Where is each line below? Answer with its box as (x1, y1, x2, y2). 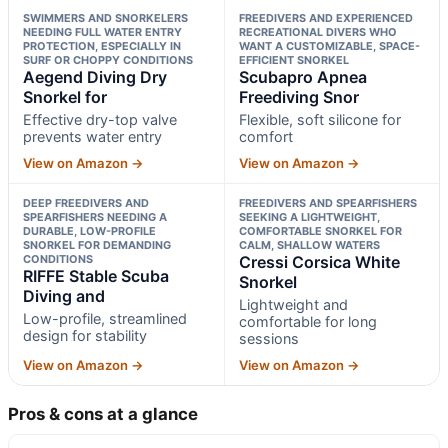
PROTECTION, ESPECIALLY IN (23, 39, 181, 54)
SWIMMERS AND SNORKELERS (23, 11, 188, 26)
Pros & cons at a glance (8, 404, 198, 425)
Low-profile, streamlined (23, 310, 187, 328)
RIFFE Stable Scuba (23, 266, 169, 287)
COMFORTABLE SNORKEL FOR (238, 224, 402, 239)
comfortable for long (238, 313, 377, 331)
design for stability (23, 327, 147, 345)
